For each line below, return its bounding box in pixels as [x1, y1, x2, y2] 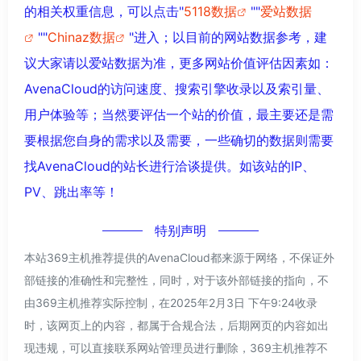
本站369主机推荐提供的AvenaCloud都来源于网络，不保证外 [24, 250, 334, 264]
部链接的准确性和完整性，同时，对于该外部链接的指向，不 [24, 272, 329, 287]
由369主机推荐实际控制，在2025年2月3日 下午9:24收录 [24, 295, 317, 309]
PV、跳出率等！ [24, 183, 118, 200]
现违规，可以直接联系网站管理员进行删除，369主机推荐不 [24, 340, 328, 355]
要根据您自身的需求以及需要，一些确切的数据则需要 [24, 131, 334, 148]
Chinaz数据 [48, 28, 115, 45]
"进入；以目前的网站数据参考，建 [129, 28, 327, 45]
